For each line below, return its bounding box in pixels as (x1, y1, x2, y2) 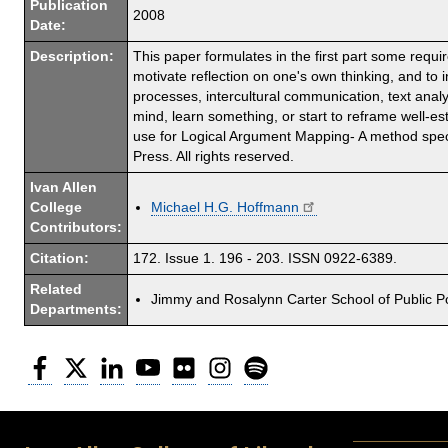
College (30, 199, 82, 215)
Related (30, 281, 82, 297)
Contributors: (30, 219, 122, 235)
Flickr (196, 353, 229, 371)
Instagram (232, 353, 298, 371)
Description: (30, 48, 114, 64)
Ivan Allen (30, 179, 97, 195)
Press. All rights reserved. (133, 148, 294, 164)
